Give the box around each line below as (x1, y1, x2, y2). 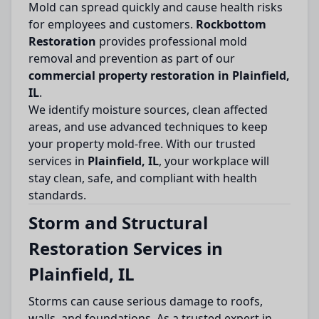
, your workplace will (159, 153, 269, 169)
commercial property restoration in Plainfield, (28, 68, 290, 83)
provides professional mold (96, 33, 247, 49)
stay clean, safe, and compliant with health (28, 170, 257, 186)
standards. (28, 187, 86, 203)
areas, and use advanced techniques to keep (28, 119, 268, 135)
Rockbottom (196, 16, 266, 32)
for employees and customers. (28, 16, 196, 32)
